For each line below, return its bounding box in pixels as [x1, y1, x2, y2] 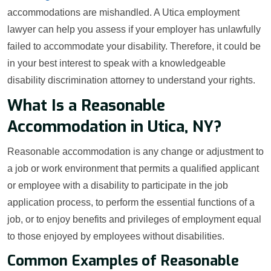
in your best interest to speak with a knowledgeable [7, 58, 226, 69]
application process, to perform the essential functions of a [7, 197, 255, 208]
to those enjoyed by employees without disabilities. [7, 231, 224, 242]
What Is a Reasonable [7, 95, 165, 117]
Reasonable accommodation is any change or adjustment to [7, 146, 264, 157]
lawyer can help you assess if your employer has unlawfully [7, 24, 261, 35]
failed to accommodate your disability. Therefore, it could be [7, 41, 261, 52]
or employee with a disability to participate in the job [7, 180, 228, 191]
